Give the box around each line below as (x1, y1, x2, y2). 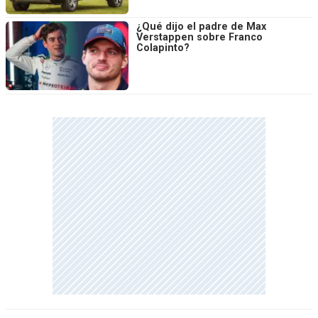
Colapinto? (136, 42, 190, 55)
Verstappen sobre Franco (136, 31, 263, 44)
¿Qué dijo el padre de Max (136, 21, 266, 33)
